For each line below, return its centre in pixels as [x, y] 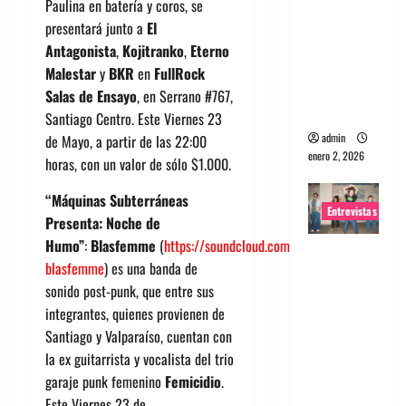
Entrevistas [352, 210]
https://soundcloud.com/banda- [248, 245]
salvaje [330, 389]
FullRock [179, 73]
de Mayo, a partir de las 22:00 [126, 141]
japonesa [337, 299]
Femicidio [193, 381]
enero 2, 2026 [336, 155]
